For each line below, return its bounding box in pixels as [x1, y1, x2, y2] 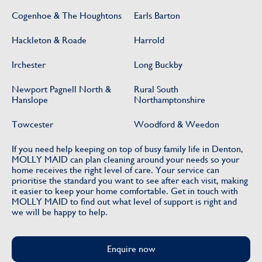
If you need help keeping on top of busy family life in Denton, [12, 143, 243, 154]
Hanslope [12, 94, 48, 105]
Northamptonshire [134, 94, 205, 105]
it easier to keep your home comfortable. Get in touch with [12, 185, 238, 196]
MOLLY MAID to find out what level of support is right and [12, 195, 237, 207]
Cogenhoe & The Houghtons [12, 9, 122, 21]
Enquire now [106, 243, 156, 254]
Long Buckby [134, 58, 182, 70]
